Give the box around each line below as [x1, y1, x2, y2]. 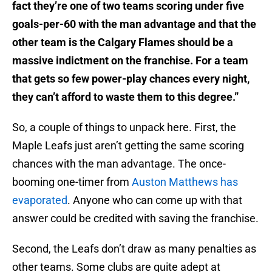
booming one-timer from [12, 175, 132, 189]
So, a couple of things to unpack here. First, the [12, 121, 236, 134]
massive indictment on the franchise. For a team [12, 54, 248, 67]
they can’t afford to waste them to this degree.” [12, 90, 239, 104]
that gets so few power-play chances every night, [12, 72, 250, 86]
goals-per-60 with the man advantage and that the [12, 18, 256, 31]
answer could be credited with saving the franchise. [12, 212, 259, 225]
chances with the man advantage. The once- [12, 157, 226, 171]
